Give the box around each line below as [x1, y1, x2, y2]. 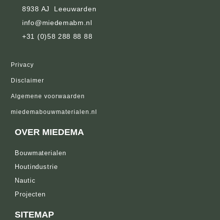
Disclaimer [11, 77, 44, 84]
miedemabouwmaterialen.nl [11, 109, 97, 115]
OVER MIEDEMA [15, 127, 84, 137]
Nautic [15, 177, 36, 184]
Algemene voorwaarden [11, 93, 85, 100]
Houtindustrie [15, 163, 58, 170]
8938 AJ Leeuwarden [22, 5, 97, 13]
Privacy [11, 61, 34, 68]
